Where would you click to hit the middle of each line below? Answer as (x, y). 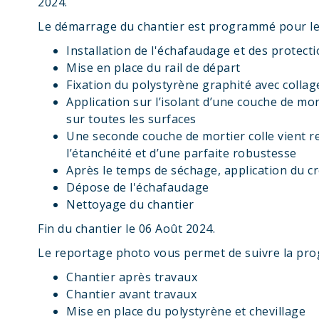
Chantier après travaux (132, 277)
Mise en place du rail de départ (153, 68)
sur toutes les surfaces (131, 119)
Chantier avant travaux (132, 294)
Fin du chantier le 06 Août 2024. (127, 229)
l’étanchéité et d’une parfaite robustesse (182, 153)
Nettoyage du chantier (130, 204)
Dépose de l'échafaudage (138, 187)
